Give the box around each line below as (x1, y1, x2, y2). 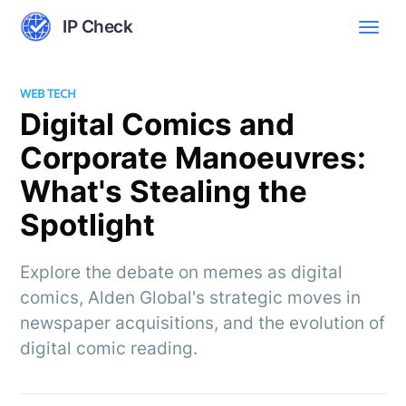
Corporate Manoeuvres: (20, 139, 367, 176)
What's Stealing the (20, 172, 308, 209)
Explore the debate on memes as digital (20, 261, 343, 283)
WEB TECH (20, 85, 77, 101)
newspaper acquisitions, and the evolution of (20, 312, 386, 333)
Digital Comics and (20, 105, 295, 142)
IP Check (63, 15, 133, 37)
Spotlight (20, 206, 156, 243)
